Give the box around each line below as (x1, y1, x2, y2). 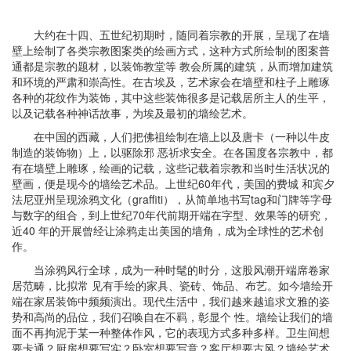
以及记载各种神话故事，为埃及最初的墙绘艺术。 (12, 105, 253, 121)
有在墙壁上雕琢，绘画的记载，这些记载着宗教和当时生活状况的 (12, 160, 330, 176)
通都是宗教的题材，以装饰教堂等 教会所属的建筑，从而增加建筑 (12, 58, 333, 74)
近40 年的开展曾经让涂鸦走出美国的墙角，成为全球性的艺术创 (12, 223, 324, 239)
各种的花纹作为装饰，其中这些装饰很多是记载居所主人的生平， (12, 89, 330, 106)
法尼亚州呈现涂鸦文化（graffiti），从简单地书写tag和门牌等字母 (12, 191, 332, 208)
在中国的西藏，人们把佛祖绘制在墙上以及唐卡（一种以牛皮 (34, 128, 330, 145)
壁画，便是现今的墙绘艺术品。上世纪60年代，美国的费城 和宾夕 (12, 175, 335, 192)
